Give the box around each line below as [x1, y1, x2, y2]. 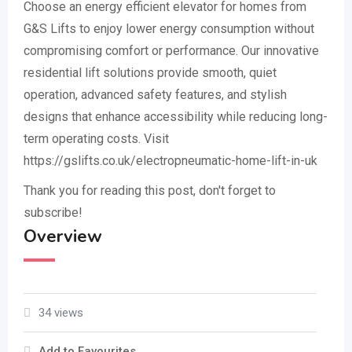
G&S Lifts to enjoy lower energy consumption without [24, 20, 314, 36]
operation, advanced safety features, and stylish [24, 86, 287, 102]
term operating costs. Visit [24, 130, 169, 146]
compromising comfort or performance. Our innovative [24, 42, 319, 58]
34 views [38, 305, 83, 320]
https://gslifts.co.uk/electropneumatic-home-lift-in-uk [24, 152, 317, 168]
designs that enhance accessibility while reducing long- [24, 108, 328, 124]
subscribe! [24, 204, 82, 220]
